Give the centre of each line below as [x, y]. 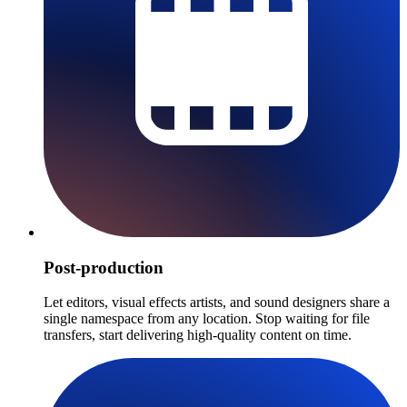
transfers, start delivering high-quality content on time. [198, 335]
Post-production [104, 267]
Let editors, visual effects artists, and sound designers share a [217, 303]
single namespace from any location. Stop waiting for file [207, 319]
